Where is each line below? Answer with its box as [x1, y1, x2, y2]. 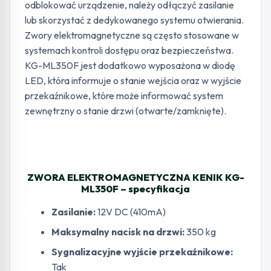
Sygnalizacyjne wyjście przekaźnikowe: [51, 246, 233, 258]
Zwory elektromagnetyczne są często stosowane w [25, 29, 239, 41]
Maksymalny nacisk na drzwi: [51, 226, 184, 238]
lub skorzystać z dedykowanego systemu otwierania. [25, 14, 244, 26]
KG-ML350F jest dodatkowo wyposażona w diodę [25, 59, 235, 71]
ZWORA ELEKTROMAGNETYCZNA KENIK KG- [27, 171, 244, 183]
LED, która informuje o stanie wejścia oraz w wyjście [25, 74, 241, 87]
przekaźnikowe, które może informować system [25, 90, 223, 102]
